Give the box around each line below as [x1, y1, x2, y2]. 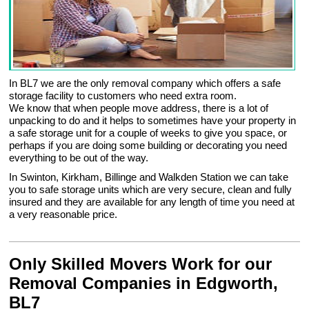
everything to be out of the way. [9, 152, 149, 164]
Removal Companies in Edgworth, [9, 274, 279, 293]
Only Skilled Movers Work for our [9, 255, 272, 274]
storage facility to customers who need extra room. [9, 90, 237, 102]
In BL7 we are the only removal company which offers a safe [9, 77, 281, 90]
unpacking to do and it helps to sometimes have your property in [9, 114, 297, 127]
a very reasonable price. [9, 208, 118, 221]
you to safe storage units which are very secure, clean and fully [9, 183, 292, 196]
